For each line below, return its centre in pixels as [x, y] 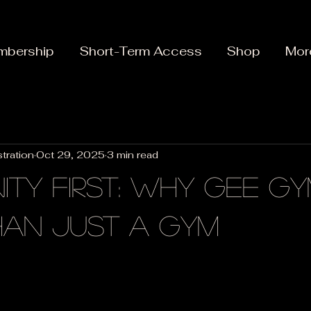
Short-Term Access [141, 51]
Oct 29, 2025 [70, 155]
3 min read [133, 155]
